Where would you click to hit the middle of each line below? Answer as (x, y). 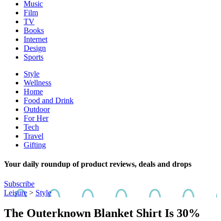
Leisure (16, 192)
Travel (34, 136)
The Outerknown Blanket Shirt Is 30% (102, 213)
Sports (34, 57)
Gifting (35, 145)
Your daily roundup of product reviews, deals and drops (98, 164)
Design (35, 48)
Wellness (37, 83)
